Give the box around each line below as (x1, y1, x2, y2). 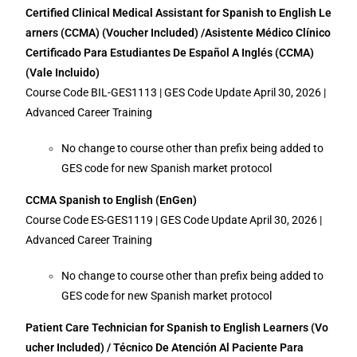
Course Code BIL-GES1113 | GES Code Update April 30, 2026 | (25, 86, 327, 99)
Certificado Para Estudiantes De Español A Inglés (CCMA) (25, 46, 315, 59)
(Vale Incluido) (25, 66, 100, 79)
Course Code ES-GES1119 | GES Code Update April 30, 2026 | (25, 214, 323, 226)
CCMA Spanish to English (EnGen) (25, 194, 198, 206)
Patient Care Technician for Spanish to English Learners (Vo (25, 321, 329, 334)
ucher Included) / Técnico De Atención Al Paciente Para (25, 341, 304, 354)
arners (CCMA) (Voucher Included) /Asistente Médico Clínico (25, 26, 331, 39)
